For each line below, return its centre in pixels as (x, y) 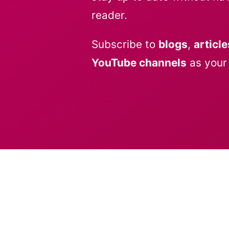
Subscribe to (125, 44)
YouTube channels (139, 63)
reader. (109, 15)
